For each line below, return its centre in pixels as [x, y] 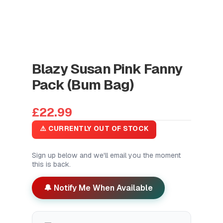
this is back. [51, 164]
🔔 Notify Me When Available [98, 188]
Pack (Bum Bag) [83, 84]
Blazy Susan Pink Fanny [107, 68]
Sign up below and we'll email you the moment [106, 155]
